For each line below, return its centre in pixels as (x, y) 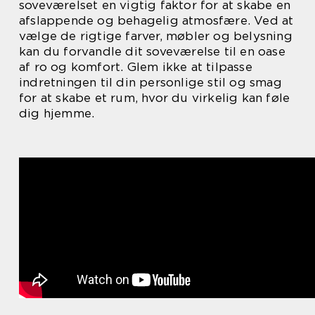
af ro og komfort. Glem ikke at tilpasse (136, 67)
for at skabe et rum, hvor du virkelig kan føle (155, 98)
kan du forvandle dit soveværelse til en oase (152, 51)
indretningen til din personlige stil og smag (150, 82)
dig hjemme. (57, 113)
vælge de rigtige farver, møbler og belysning (156, 36)
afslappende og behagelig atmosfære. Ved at (156, 20)
